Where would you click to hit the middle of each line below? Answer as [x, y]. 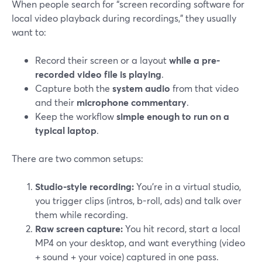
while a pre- [194, 60]
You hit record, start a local [182, 228]
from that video [204, 88]
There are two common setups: [77, 158]
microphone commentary [132, 102]
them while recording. [82, 214]
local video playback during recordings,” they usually [124, 18]
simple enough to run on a [173, 116]
